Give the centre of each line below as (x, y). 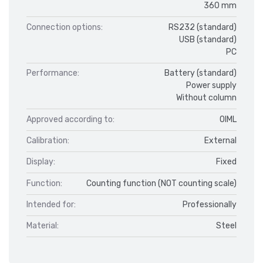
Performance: (53, 73)
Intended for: (51, 205)
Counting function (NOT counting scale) (161, 183)
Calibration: (48, 140)
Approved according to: (70, 119)
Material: (43, 226)
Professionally (210, 205)
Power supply (211, 86)
